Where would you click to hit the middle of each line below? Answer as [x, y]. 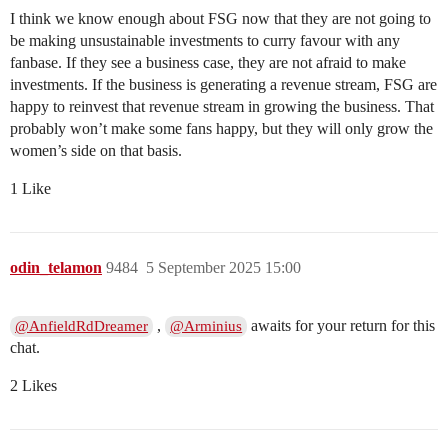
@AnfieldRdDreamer [82, 326]
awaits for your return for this [341, 326]
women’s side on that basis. [96, 151]
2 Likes [33, 386]
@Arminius [206, 326]
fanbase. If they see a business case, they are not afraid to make [208, 63]
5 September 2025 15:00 [223, 268]
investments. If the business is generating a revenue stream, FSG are [223, 85]
